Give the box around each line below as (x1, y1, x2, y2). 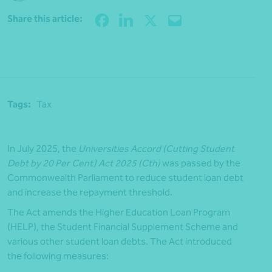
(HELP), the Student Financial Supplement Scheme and (7, 221, 238, 233)
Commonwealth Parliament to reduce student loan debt (7, 172, 243, 184)
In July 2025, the (7, 143, 78, 155)
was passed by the (160, 157, 240, 169)
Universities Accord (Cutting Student (78, 143, 234, 155)
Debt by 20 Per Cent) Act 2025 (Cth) (7, 157, 160, 169)
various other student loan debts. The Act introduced (7, 236, 232, 248)
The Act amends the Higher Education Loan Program (7, 206, 230, 219)
